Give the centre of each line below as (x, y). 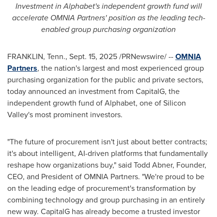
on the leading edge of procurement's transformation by (101, 188)
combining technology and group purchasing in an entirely (106, 200)
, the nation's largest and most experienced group (121, 68)
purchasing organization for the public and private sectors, (105, 80)
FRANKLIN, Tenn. (36, 56)
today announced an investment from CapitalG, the (93, 91)
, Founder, (189, 165)
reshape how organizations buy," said (70, 165)
